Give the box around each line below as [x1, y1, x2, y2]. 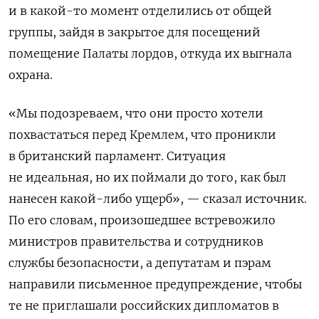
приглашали [42, 298, 117, 313]
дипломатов [194, 298, 269, 313]
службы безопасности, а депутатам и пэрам [9, 255, 271, 270]
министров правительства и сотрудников [9, 234, 263, 249]
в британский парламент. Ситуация [9, 148, 226, 163]
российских [120, 298, 191, 313]
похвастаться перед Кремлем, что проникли [9, 127, 276, 142]
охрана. [9, 67, 53, 82]
